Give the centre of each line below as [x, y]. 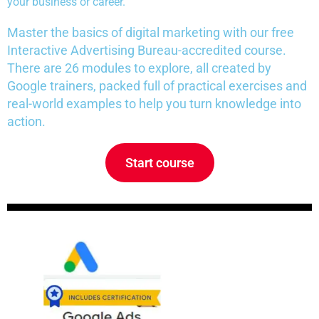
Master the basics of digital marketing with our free [151, 33]
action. [26, 122]
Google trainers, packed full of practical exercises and [157, 86]
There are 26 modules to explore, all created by [139, 68]
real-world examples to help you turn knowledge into [154, 104]
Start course [159, 163]
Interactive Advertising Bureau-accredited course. [147, 51]
